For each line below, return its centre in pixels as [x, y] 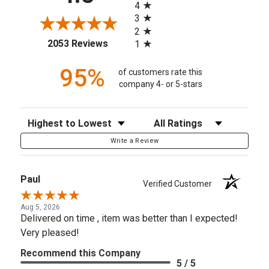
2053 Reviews [77, 43]
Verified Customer [180, 183]
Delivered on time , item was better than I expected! [129, 218]
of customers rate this [161, 72]
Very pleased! [50, 232]
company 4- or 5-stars [160, 84]
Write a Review [134, 141]
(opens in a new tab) [150, 41]
